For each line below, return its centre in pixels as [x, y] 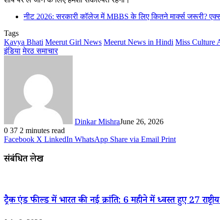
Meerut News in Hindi [138, 42]
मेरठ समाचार [40, 51]
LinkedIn [58, 139]
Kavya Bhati [24, 42]
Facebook [19, 139]
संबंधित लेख [24, 160]
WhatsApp [91, 139]
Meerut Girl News [73, 42]
